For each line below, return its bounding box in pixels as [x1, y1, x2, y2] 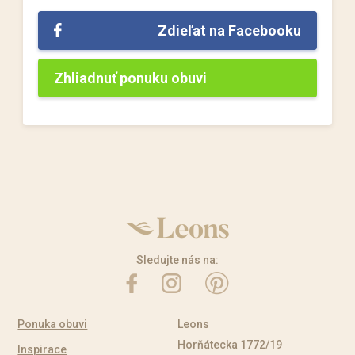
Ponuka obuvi [17, 318, 88, 330]
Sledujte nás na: [136, 253, 219, 266]
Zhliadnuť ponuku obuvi [54, 69, 208, 86]
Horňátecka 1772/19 [177, 338, 282, 351]
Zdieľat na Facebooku [157, 21, 301, 39]
